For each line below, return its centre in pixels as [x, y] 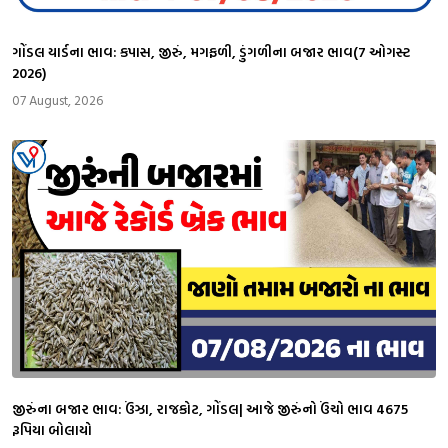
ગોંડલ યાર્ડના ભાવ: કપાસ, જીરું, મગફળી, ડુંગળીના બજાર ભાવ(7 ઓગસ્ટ [211, 51]
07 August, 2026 [57, 99]
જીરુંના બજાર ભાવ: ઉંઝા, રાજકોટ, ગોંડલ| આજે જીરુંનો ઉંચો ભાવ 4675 [210, 408]
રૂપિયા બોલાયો [52, 429]
